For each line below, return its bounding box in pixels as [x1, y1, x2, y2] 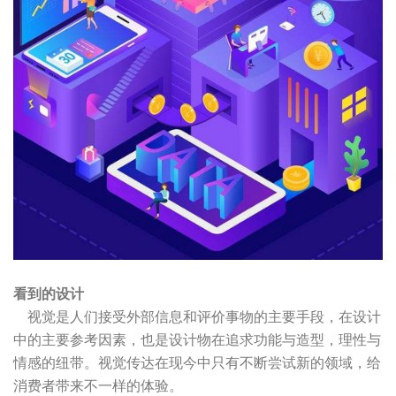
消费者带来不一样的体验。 [13, 377, 183, 393]
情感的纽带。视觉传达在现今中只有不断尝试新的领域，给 [13, 354, 381, 370]
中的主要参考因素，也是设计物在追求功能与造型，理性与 [13, 331, 381, 347]
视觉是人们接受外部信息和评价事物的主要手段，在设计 [13, 308, 381, 324]
